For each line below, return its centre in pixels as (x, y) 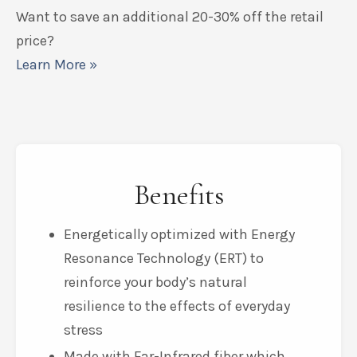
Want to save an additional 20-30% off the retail (170, 120)
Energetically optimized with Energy (179, 337)
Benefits (178, 298)
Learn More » (57, 168)
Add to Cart (188, 66)
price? (35, 144)
